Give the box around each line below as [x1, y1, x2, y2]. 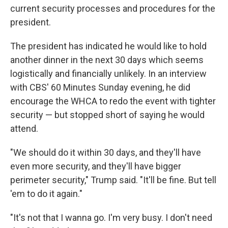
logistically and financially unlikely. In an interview [10, 68, 207, 79]
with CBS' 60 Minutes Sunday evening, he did [10, 82, 190, 93]
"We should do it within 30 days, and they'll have [10, 147, 201, 158]
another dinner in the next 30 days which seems [10, 54, 204, 65]
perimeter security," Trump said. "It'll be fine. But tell [10, 175, 216, 185]
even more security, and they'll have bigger [10, 161, 181, 172]
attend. [10, 123, 38, 134]
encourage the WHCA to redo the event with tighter [10, 96, 216, 106]
